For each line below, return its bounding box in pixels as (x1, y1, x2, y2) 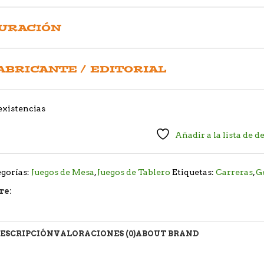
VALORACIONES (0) (53, 229, 136, 238)
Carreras (216, 167, 253, 177)
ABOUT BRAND (135, 229, 199, 238)
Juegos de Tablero (97, 167, 171, 177)
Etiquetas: (172, 167, 214, 177)
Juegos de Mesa (31, 167, 95, 177)
